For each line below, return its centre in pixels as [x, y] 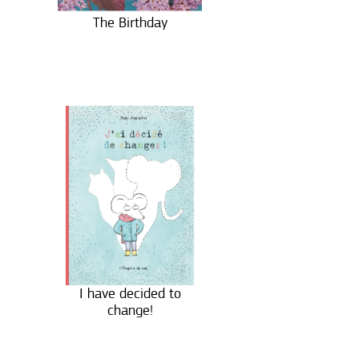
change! [130, 310]
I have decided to [130, 293]
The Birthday [130, 22]
